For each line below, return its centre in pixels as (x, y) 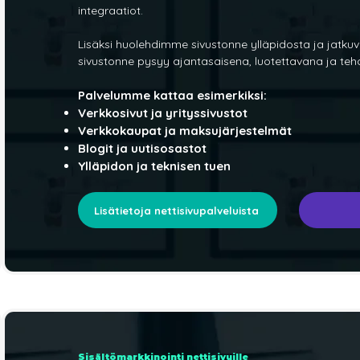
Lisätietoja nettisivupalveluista (176, 210)
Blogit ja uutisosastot (143, 149)
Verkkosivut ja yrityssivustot (163, 113)
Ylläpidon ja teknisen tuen (155, 166)
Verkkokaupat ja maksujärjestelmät (185, 131)
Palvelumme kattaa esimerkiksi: (173, 96)
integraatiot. (111, 11)
